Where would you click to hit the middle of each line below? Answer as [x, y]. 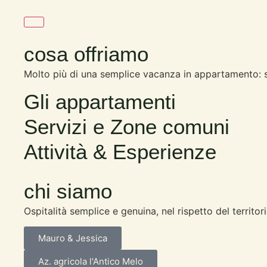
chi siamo [68, 191]
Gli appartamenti [100, 101]
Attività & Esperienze [120, 151]
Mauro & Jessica [73, 238]
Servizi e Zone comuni [127, 126]
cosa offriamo [86, 54]
